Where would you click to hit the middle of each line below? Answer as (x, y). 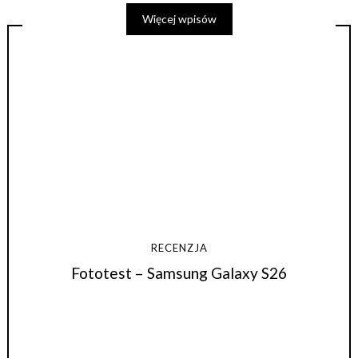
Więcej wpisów (179, 18)
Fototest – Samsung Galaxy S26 (179, 273)
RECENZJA (179, 247)
